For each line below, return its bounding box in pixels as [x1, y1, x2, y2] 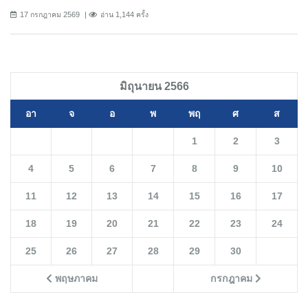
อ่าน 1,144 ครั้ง [100, 10, 148, 19]
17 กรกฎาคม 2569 [20, 10, 80, 19]
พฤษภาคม [52, 273, 98, 285]
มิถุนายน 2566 [119, 80, 189, 93]
